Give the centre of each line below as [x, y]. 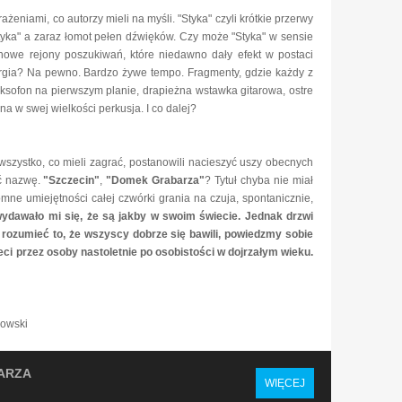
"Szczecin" [72, 180]
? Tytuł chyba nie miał [259, 180]
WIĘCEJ [284, 383]
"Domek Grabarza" [156, 180]
